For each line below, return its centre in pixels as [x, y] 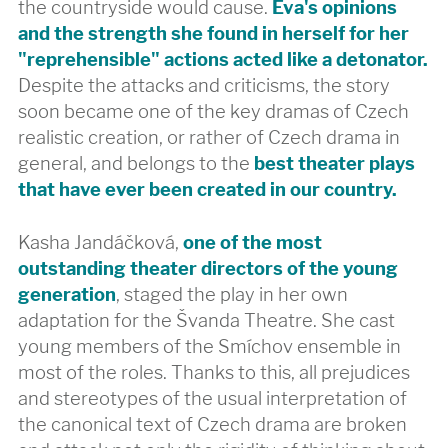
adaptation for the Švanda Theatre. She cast [207, 320]
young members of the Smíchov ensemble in [210, 346]
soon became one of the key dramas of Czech [214, 110]
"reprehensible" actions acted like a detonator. [223, 58]
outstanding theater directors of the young [208, 268]
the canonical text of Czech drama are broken [213, 424]
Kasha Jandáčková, [101, 242]
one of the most [253, 242]
